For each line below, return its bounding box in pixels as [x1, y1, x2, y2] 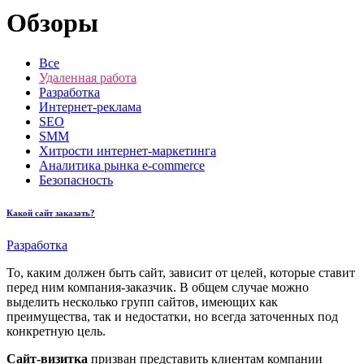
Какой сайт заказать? [6, 207, 95, 218]
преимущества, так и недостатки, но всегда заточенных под [6, 309, 338, 323]
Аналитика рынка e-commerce [39, 158, 205, 172]
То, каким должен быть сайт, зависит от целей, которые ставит [6, 265, 355, 279]
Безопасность [39, 172, 113, 187]
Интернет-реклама [39, 99, 141, 114]
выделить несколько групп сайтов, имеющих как [6, 294, 278, 309]
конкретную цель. [6, 323, 106, 338]
